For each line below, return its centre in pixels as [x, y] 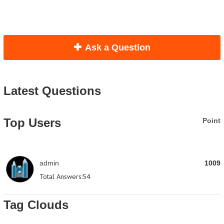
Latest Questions [52, 91]
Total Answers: [61, 176]
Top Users [32, 123]
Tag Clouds [36, 205]
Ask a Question [117, 47]
